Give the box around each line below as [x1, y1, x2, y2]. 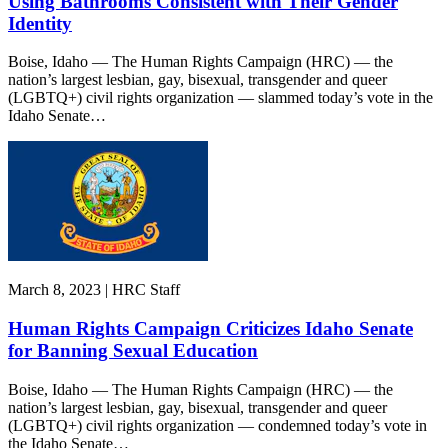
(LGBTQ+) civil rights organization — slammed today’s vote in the [8, 89, 433, 107]
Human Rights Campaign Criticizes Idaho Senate [8, 318, 413, 340]
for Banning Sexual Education [8, 340, 258, 362]
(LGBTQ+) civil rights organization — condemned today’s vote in [8, 416, 427, 434]
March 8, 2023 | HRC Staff [8, 281, 180, 299]
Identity [8, 12, 72, 34]
